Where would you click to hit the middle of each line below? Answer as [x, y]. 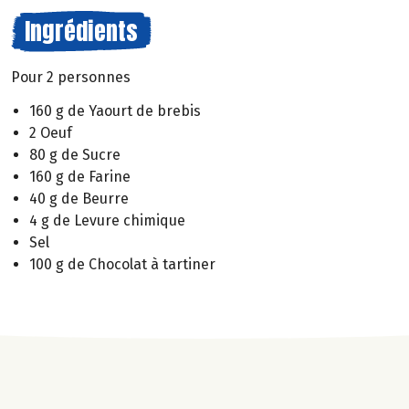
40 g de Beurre [79, 198]
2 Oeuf [51, 132]
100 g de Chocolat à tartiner [122, 264]
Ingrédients [81, 31]
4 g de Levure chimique [107, 220]
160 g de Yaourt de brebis [115, 110]
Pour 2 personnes [71, 77]
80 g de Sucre [75, 154]
